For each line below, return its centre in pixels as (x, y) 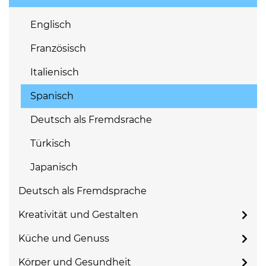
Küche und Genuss (64, 238)
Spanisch (52, 96)
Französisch (58, 48)
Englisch (51, 25)
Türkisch (50, 143)
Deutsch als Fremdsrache (91, 120)
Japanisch (54, 167)
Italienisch (55, 72)
